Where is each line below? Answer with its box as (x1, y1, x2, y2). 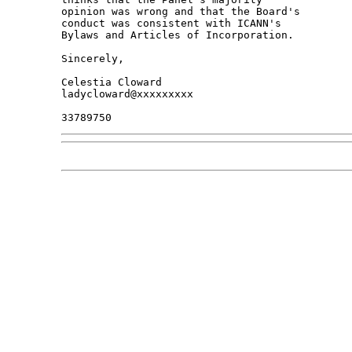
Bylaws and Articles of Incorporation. (60, 29, 294, 42)
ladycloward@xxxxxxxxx (60, 88, 193, 101)
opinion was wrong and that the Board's (60, 5, 306, 18)
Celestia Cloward (60, 76, 162, 89)
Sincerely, (60, 53, 124, 65)
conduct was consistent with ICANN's (60, 17, 288, 30)
